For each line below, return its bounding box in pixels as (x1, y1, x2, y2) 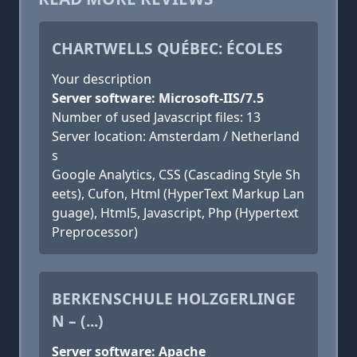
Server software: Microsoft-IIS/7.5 (52, 89, 264, 107)
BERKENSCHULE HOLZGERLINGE (52, 288, 296, 309)
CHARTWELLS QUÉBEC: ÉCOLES (52, 37, 283, 59)
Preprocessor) (52, 223, 138, 241)
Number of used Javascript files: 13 (52, 108, 261, 126)
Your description (52, 70, 151, 88)
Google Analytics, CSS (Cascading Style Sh (52, 166, 300, 183)
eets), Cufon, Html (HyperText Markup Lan (52, 185, 304, 202)
